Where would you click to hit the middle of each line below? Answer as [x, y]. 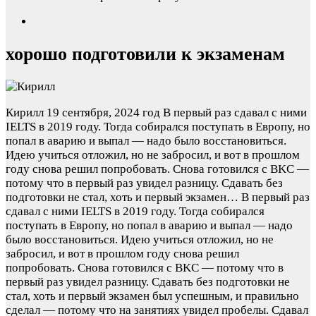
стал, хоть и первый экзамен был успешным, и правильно [152, 296]
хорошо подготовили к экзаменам [145, 54]
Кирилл [25, 112]
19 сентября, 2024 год [103, 112]
